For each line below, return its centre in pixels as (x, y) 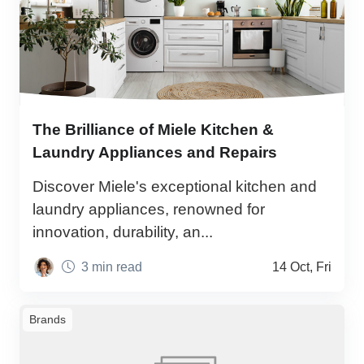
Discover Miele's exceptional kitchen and (175, 187)
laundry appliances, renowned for (149, 210)
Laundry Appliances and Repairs (155, 152)
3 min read (112, 266)
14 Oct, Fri (302, 266)
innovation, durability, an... (123, 232)
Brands (48, 319)
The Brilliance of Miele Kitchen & (153, 129)
